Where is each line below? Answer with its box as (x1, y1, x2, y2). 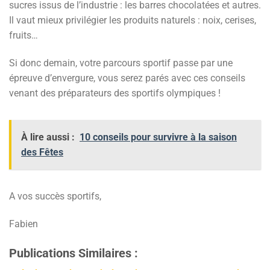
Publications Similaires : (9, 246, 138, 261)
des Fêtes (21, 146, 63, 158)
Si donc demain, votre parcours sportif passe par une (9, 57, 233, 69)
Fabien (9, 218, 38, 230)
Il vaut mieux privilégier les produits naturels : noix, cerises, (9, 14, 256, 26)
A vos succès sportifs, (9, 190, 101, 202)
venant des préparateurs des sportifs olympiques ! (9, 87, 221, 99)
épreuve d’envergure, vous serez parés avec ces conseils (9, 72, 245, 84)
